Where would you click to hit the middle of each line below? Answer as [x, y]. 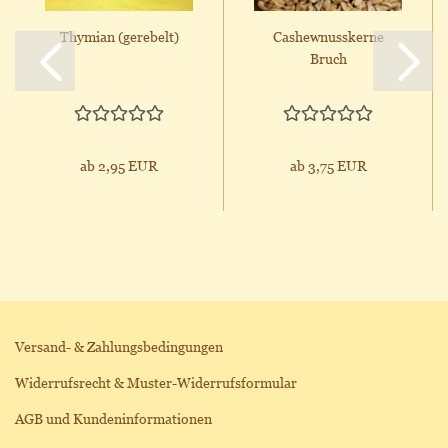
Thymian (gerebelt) [119, 36]
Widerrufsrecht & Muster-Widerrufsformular [156, 382]
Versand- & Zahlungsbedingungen [119, 346]
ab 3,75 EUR [328, 165]
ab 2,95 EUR [119, 165]
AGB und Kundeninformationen [113, 418]
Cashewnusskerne [328, 36]
